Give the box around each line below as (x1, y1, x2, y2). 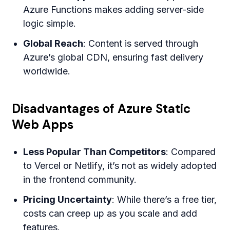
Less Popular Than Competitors (23, 146, 166, 157)
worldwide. (23, 65, 71, 76)
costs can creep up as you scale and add (23, 207, 198, 219)
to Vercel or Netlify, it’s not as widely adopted (23, 160, 217, 171)
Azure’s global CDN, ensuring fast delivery (23, 51, 204, 63)
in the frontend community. (23, 174, 137, 185)
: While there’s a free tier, (112, 194, 217, 205)
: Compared (166, 146, 216, 157)
